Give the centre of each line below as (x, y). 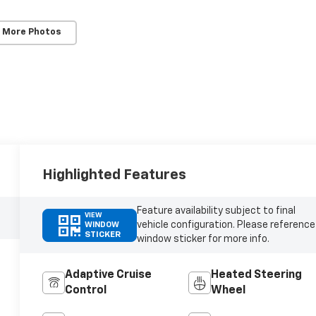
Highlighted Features (115, 175)
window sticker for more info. (203, 239)
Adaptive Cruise (109, 275)
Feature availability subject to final (216, 211)
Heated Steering (256, 275)
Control (86, 291)
